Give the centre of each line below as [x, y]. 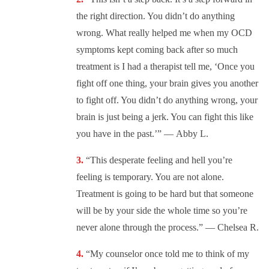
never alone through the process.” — [147, 228]
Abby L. [192, 134]
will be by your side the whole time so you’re [162, 211]
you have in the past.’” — [126, 134]
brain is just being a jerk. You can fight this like [165, 117]
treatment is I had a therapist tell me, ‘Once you [165, 67]
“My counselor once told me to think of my [168, 254]
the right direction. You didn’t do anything [156, 16]
